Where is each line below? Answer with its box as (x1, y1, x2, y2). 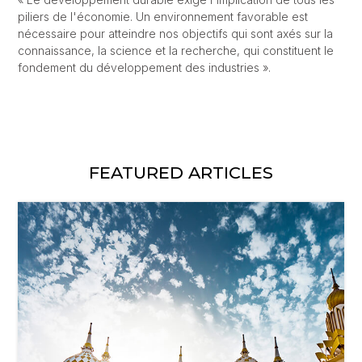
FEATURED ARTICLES (88, 162, 273, 183)
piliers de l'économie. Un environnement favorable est (17, 10, 308, 23)
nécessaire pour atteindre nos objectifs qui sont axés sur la (17, 27, 333, 40)
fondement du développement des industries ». (17, 61, 271, 74)
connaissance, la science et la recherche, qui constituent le (17, 44, 334, 57)
